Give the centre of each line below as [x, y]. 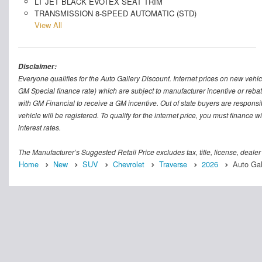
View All [48, 25]
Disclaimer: [37, 66]
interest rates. [39, 127]
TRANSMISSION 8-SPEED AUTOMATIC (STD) [115, 13]
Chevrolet [129, 164]
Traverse [173, 164]
